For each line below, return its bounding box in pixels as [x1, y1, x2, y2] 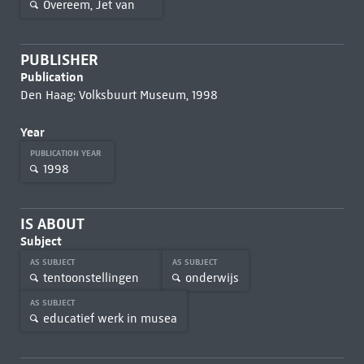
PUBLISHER [19, 50, 98, 69]
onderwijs [184, 270, 239, 285]
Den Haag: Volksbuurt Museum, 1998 [19, 88, 218, 102]
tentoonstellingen [42, 270, 139, 285]
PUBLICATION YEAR [29, 148, 104, 158]
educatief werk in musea [42, 310, 177, 326]
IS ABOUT [19, 214, 84, 233]
